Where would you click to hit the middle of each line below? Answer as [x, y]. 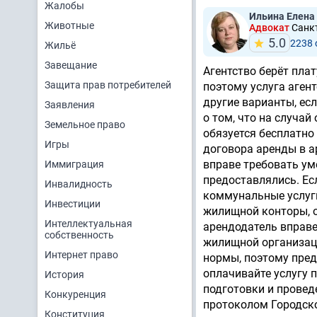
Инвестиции [73, 204]
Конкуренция [75, 294]
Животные [69, 25]
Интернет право [81, 255]
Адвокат [270, 28]
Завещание [71, 65]
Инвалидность [79, 184]
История [64, 275]
